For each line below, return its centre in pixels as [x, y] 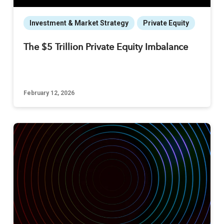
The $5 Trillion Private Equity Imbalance [105, 47]
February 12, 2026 [49, 93]
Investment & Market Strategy [79, 23]
